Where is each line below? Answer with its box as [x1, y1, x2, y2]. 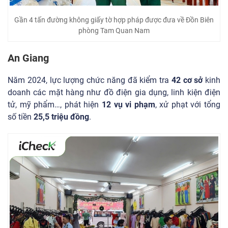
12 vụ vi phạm [101, 99, 155, 109]
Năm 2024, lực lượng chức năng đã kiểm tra [8, 75, 172, 85]
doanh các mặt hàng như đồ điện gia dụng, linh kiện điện [8, 87, 220, 97]
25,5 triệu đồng [34, 111, 89, 122]
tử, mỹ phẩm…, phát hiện [8, 99, 102, 109]
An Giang [8, 51, 49, 64]
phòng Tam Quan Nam [78, 26, 150, 35]
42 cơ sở [171, 75, 203, 85]
